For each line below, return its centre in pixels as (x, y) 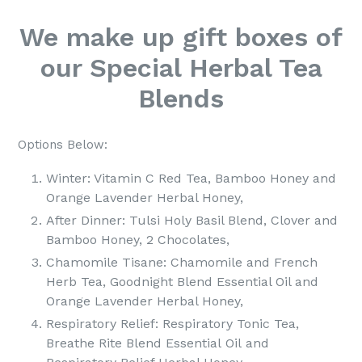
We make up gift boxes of (181, 37)
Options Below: (63, 145)
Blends (181, 98)
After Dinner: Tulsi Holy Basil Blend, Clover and (192, 221)
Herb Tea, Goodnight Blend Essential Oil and (182, 282)
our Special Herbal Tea (181, 67)
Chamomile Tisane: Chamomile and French (182, 263)
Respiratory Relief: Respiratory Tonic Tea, (173, 324)
